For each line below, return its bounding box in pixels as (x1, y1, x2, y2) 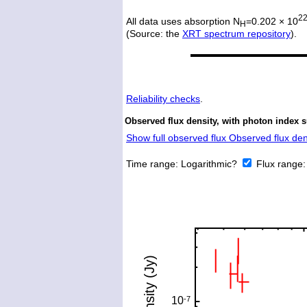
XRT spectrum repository (182, 28, 291, 40)
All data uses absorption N (126, 15, 240, 27)
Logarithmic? (181, 158, 240, 170)
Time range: (126, 158, 181, 170)
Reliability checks (126, 93, 200, 105)
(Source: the (126, 28, 182, 40)
